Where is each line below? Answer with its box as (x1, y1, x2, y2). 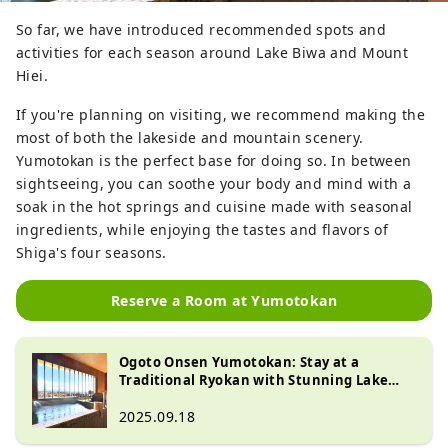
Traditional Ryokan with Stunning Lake (119, 371, 389, 390)
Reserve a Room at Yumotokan (110, 291, 338, 311)
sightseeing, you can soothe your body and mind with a (16, 174, 412, 194)
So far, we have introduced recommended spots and (16, 20, 387, 40)
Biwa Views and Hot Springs (119, 389, 308, 408)
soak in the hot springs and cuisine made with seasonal (16, 197, 413, 217)
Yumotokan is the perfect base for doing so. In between (16, 151, 412, 171)
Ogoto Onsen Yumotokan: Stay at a (119, 353, 360, 372)
